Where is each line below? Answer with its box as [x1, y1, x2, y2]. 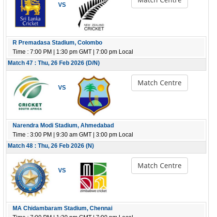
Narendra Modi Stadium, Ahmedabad [13, 122, 114, 129]
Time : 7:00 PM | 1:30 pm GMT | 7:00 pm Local [13, 48, 133, 55]
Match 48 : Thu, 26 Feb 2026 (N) [8, 142, 94, 149]
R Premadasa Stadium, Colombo [13, 39, 102, 46]
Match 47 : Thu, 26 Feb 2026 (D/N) [8, 60, 100, 66]
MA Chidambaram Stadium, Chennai [13, 205, 112, 212]
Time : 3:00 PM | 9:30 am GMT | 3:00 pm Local [13, 131, 133, 138]
